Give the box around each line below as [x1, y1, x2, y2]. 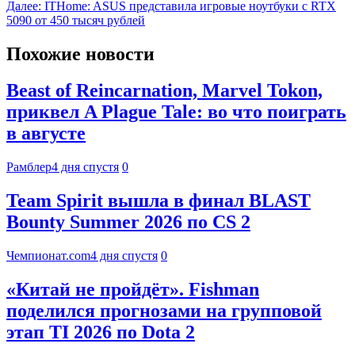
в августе [6, 123, 86, 144]
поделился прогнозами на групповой [6, 300, 322, 322]
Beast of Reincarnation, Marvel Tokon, [6, 80, 323, 101]
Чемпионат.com [6, 249, 90, 263]
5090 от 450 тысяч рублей [6, 13, 145, 27]
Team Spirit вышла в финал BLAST [6, 190, 311, 212]
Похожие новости [6, 43, 155, 64]
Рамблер [6, 160, 52, 174]
